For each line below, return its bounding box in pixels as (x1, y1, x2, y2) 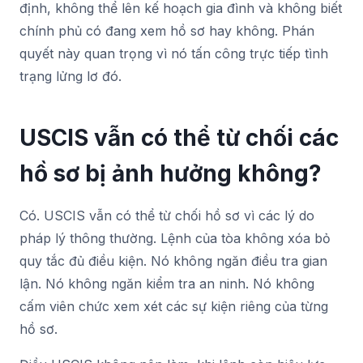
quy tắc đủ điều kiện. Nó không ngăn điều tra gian (19, 252, 327, 269)
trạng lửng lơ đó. (19, 67, 122, 84)
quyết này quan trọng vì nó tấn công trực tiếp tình (19, 45, 328, 62)
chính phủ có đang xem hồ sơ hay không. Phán (19, 22, 314, 39)
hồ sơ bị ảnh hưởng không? (19, 159, 322, 187)
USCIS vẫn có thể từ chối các (19, 123, 339, 152)
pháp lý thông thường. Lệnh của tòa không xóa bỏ (19, 229, 331, 246)
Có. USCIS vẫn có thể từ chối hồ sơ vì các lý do (19, 207, 314, 224)
